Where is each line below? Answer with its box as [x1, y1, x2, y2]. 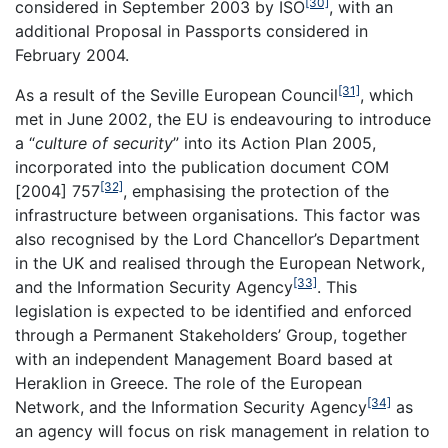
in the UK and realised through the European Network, [15, 253, 425, 274]
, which [360, 85, 413, 106]
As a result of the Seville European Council [15, 85, 338, 106]
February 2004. [15, 45, 129, 66]
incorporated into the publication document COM [15, 157, 389, 178]
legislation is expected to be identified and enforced [15, 301, 412, 322]
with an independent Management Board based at [15, 349, 393, 370]
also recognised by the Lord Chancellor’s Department [15, 229, 420, 250]
